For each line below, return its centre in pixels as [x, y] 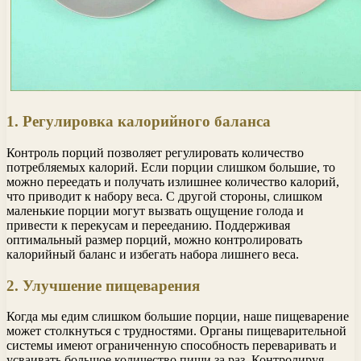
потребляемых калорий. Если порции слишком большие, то [171, 167]
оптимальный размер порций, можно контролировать [154, 240]
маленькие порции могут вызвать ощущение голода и [155, 211]
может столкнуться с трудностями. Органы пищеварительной [176, 331]
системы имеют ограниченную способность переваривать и [172, 346]
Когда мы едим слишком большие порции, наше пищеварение [178, 317]
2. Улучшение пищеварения [103, 285]
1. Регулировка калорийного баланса [139, 122]
